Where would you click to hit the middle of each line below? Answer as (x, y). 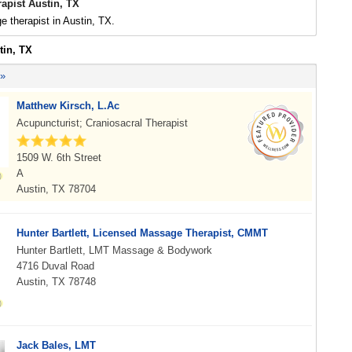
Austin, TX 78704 (56, 189)
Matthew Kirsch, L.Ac (68, 106)
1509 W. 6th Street (59, 158)
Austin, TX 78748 (56, 282)
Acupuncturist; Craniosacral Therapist (102, 123)
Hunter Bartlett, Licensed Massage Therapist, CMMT (142, 233)
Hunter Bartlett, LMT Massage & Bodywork (114, 250)
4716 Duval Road (55, 266)
